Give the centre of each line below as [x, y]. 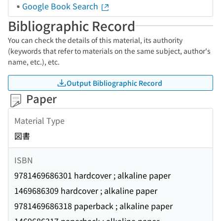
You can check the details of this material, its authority [95, 40]
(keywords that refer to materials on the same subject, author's [109, 51]
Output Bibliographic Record [114, 83]
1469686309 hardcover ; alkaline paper [86, 191]
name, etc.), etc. [34, 62]
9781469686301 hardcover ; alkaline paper [92, 175]
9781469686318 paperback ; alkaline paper [93, 206]
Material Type [39, 120]
